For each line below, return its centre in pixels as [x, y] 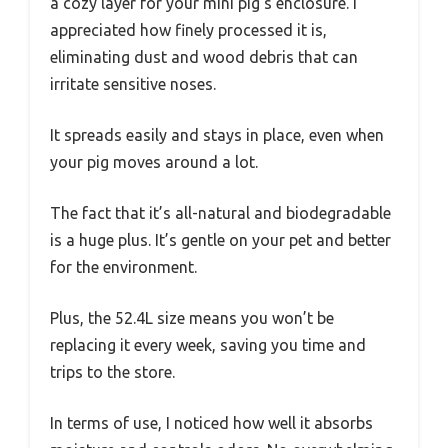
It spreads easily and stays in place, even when [217, 135]
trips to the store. [112, 372]
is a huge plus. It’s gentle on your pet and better [220, 240]
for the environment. [123, 267]
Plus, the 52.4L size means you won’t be [192, 318]
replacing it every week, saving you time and [208, 345]
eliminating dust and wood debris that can [204, 57]
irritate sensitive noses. [133, 84]
